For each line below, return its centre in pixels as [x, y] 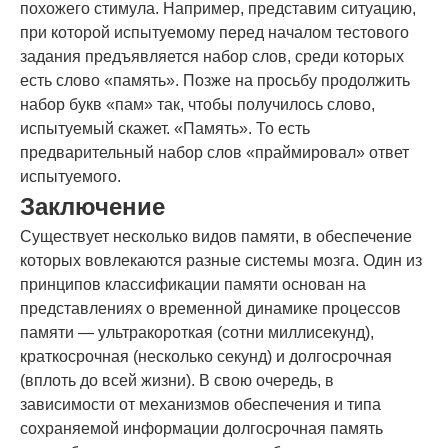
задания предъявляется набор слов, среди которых [212, 57]
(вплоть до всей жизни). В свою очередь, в [177, 381]
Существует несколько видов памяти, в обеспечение [216, 237]
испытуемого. [70, 177]
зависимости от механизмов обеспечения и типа [200, 405]
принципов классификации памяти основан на [193, 285]
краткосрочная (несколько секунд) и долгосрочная [206, 357]
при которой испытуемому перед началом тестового [214, 33]
